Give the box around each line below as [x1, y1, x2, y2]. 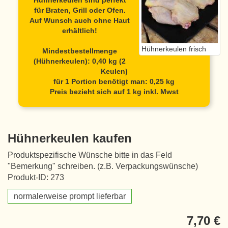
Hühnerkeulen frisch [141, 45, 206, 53]
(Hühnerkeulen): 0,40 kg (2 [34, 57, 126, 65]
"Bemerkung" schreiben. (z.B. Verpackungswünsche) [8, 162, 198, 170]
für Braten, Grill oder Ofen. [34, 6, 126, 14]
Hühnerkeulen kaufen [8, 131, 132, 145]
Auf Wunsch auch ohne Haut [30, 16, 130, 24]
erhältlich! [62, 26, 98, 35]
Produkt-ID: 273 [8, 173, 64, 182]
